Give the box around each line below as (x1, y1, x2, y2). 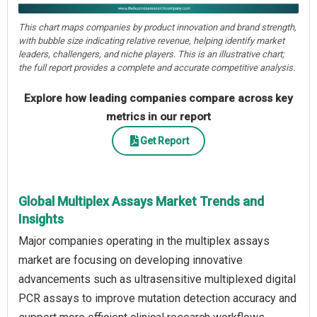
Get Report (139, 134, 189, 146)
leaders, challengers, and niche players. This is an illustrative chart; (18, 49, 284, 60)
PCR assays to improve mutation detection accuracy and (18, 292, 296, 306)
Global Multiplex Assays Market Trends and (18, 194, 264, 209)
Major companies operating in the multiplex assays (18, 234, 270, 248)
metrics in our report (106, 110, 211, 124)
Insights (18, 212, 64, 227)
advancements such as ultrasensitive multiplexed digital (18, 272, 296, 287)
